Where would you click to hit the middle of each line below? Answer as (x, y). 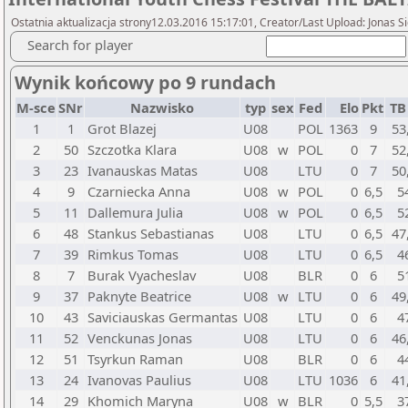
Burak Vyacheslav (142, 275)
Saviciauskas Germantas (163, 317)
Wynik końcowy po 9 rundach (145, 82)
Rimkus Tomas (133, 254)
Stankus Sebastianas (151, 233)
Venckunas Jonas (140, 338)
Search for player (80, 45)
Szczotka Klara (132, 149)
